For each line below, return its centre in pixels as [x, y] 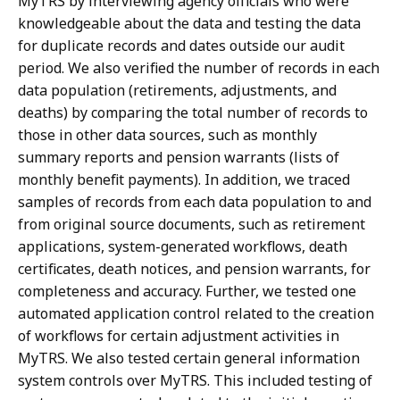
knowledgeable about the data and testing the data [189, 24]
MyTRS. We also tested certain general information [189, 358]
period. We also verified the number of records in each [199, 68]
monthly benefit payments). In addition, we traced [184, 180]
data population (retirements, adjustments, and [177, 91]
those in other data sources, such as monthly [167, 135]
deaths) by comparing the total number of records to [193, 113]
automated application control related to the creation [196, 314]
